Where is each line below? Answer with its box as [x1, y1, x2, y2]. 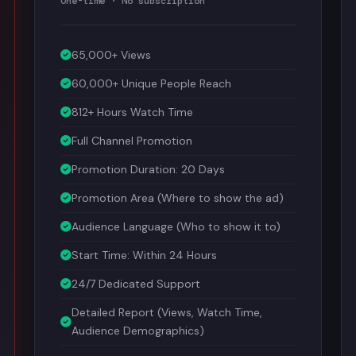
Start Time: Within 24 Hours [72, 246, 218, 260]
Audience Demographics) [72, 321, 205, 335]
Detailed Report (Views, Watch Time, [72, 303, 263, 317]
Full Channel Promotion [72, 131, 193, 145]
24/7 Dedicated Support [72, 274, 201, 288]
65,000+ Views [72, 45, 152, 60]
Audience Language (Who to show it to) [72, 217, 281, 231]
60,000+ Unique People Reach [72, 74, 232, 88]
